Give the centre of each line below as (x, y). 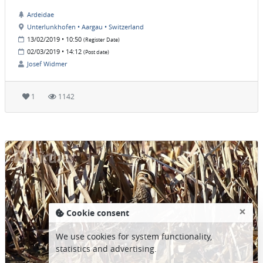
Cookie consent (98, 213)
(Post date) (96, 53)
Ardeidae (41, 15)
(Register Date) (102, 40)
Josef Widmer (47, 64)
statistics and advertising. (106, 249)
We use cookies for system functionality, (134, 236)
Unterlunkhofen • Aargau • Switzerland (85, 27)
